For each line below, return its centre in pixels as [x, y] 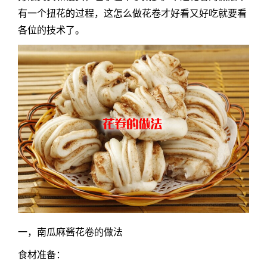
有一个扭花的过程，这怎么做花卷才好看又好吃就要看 [132, 13]
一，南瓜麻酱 [46, 232]
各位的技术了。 [51, 30]
